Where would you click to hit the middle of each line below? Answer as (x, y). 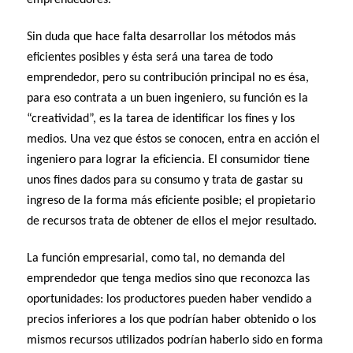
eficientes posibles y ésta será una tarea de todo (150, 57)
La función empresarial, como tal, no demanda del (156, 259)
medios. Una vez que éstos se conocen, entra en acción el (174, 139)
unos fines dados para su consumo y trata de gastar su (165, 180)
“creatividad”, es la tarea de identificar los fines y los (161, 119)
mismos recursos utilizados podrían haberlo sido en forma (175, 341)
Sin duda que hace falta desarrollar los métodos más (162, 37)
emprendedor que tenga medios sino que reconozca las (169, 279)
